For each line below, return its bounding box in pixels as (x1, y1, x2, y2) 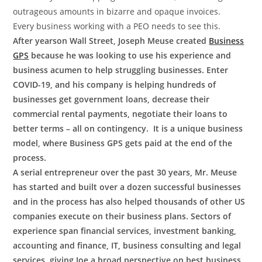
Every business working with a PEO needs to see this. (13, 20, 221, 32)
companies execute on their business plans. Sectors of (13, 210, 232, 222)
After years (13, 35, 57, 46)
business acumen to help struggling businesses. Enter (13, 64, 229, 75)
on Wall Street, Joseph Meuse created (57, 35, 209, 46)
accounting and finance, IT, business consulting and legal (13, 239, 242, 251)
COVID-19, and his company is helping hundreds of (13, 78, 216, 90)
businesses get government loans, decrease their (13, 93, 210, 105)
